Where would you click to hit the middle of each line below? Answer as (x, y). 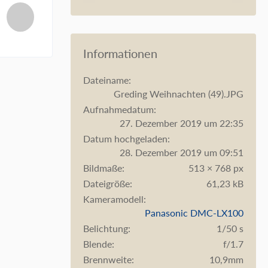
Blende (98, 244)
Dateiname (106, 80)
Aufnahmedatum (118, 109)
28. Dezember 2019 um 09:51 (182, 152)
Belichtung (106, 228)
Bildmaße (103, 168)
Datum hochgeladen (125, 138)
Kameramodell (113, 199)
